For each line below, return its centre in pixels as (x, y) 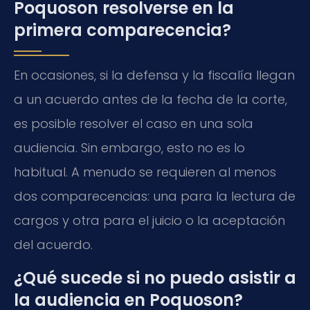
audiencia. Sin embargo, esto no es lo (129, 148)
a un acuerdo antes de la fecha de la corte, (151, 100)
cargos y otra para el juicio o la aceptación (149, 221)
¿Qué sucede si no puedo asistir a (155, 277)
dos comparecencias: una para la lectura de (155, 197)
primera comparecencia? (122, 30)
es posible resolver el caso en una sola (134, 124)
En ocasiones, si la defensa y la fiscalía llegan (154, 75)
